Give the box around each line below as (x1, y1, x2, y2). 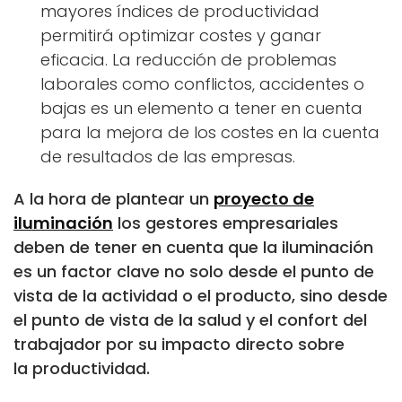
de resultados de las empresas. (40, 144, 295, 168)
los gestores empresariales (113, 211, 338, 234)
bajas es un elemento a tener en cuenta (40, 96, 363, 119)
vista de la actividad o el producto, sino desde (13, 284, 388, 307)
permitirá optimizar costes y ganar (40, 23, 321, 47)
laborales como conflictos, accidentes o (40, 72, 364, 95)
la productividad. (13, 356, 150, 380)
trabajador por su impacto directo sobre (13, 332, 345, 355)
